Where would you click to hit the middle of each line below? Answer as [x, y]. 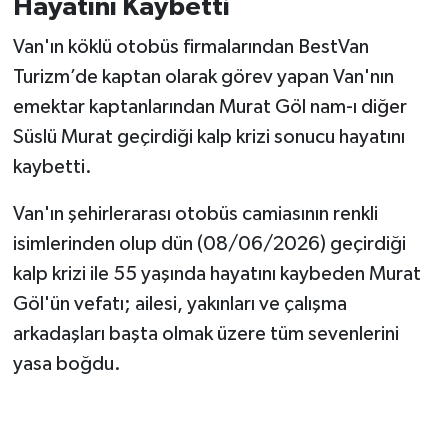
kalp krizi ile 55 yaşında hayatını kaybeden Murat [216, 273]
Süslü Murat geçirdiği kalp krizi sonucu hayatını [208, 136]
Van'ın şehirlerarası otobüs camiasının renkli [195, 213]
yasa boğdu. [66, 363]
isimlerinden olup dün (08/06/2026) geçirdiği [209, 243]
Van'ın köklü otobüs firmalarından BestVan [190, 46]
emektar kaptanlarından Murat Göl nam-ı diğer [209, 106]
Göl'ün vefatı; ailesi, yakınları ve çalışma [179, 303]
